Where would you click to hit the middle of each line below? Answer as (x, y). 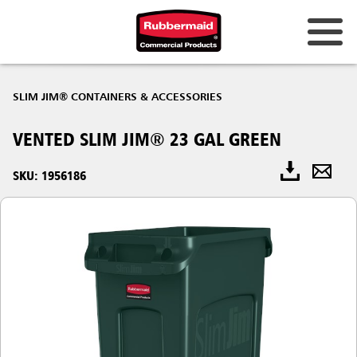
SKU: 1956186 (49, 175)
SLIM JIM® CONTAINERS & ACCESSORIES (118, 97)
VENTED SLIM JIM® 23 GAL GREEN (147, 139)
